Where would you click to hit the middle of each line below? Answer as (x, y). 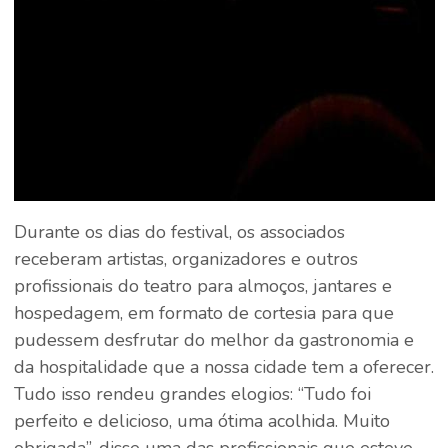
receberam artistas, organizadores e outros (185, 259)
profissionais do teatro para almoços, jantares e (202, 286)
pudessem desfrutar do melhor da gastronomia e (213, 340)
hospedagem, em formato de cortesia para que (203, 313)
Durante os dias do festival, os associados (179, 232)
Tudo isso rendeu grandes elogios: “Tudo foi (192, 394)
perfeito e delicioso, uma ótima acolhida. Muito (201, 421)
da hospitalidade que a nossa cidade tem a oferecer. (223, 367)
